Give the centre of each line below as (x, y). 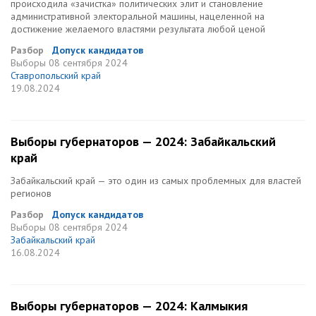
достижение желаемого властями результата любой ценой (138, 29)
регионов (31, 193)
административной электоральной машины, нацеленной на (138, 16)
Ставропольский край (56, 75)
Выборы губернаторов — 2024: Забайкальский (143, 141)
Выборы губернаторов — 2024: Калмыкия (129, 306)
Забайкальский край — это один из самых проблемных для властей (156, 181)
